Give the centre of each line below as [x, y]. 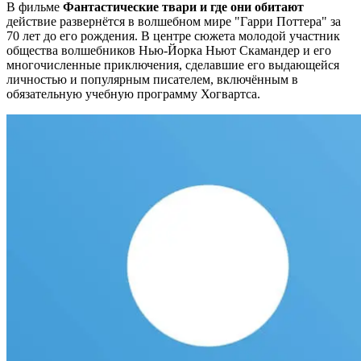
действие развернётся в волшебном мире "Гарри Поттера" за [174, 22]
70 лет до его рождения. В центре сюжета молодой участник [173, 36]
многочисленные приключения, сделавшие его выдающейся [173, 65]
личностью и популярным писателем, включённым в [152, 80]
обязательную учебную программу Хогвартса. [133, 94]
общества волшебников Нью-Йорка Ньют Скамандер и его [169, 51]
